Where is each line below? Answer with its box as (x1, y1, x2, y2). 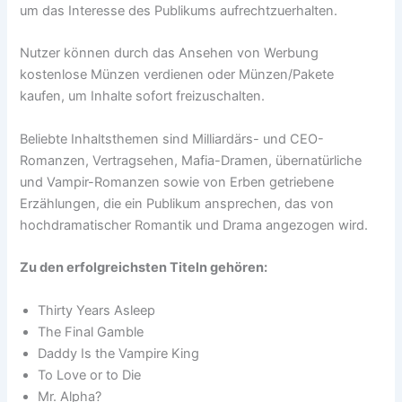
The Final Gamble (38, 323, 144, 340)
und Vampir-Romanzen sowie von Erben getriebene (20, 173, 335, 190)
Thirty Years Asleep (38, 301, 156, 319)
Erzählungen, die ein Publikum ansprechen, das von (20, 195, 335, 212)
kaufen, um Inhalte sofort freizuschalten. (20, 88, 266, 105)
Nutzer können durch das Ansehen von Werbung (20, 45, 319, 62)
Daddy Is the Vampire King (38, 345, 200, 362)
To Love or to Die (38, 366, 142, 383)
